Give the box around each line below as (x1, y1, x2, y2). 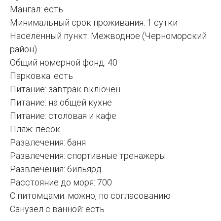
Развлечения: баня (10, 137, 86, 147)
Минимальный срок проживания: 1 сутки (10, 17, 178, 28)
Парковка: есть (10, 70, 73, 81)
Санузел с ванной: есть (10, 203, 105, 214)
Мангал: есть (10, 3, 63, 14)
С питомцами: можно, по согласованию (10, 190, 171, 201)
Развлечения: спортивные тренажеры (10, 150, 166, 161)
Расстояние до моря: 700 (10, 177, 112, 187)
